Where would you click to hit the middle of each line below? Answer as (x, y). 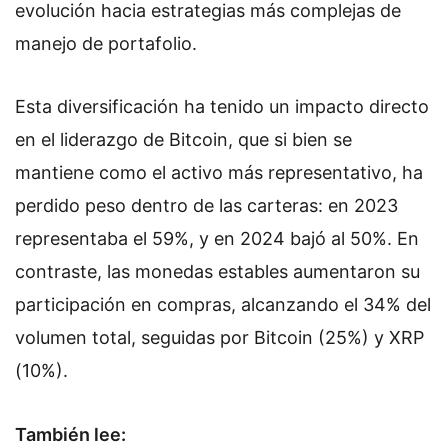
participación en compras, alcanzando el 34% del (223, 305)
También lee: (70, 435)
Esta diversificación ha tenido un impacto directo (222, 107)
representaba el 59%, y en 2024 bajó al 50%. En (217, 239)
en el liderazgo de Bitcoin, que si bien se (183, 140)
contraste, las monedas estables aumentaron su (217, 272)
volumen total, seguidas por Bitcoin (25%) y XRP (219, 338)
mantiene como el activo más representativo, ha (219, 173)
